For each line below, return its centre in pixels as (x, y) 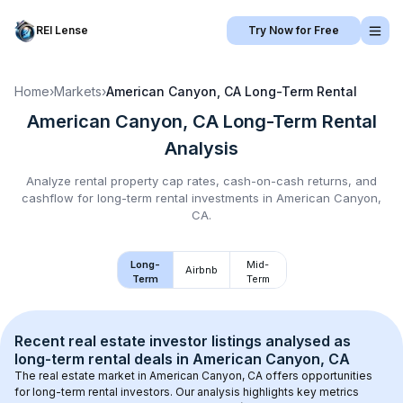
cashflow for (59, 198)
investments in (232, 198)
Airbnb (201, 270)
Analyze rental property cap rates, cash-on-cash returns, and (201, 181)
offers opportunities (319, 376)
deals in (161, 359)
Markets (78, 91)
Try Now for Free (294, 30)
